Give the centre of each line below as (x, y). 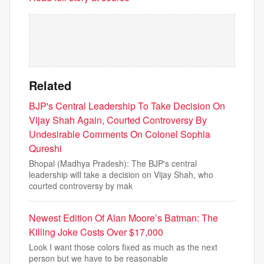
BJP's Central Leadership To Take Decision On (127, 105)
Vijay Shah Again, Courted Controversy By (118, 120)
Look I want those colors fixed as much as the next (123, 247)
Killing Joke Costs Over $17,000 (96, 232)
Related (50, 85)
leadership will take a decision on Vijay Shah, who (121, 174)
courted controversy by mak (81, 185)
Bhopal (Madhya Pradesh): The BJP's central (113, 163)
